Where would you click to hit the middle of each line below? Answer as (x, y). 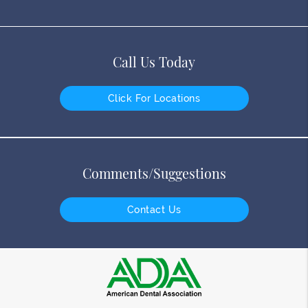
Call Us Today (154, 62)
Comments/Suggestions (154, 174)
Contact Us (154, 210)
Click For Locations (154, 99)
